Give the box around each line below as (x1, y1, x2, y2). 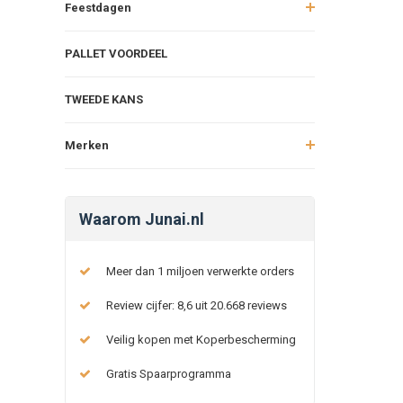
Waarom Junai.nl (79, 209, 204, 228)
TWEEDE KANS (65, 92, 143, 106)
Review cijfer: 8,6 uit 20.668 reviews (106, 298, 287, 312)
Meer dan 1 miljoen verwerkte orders (106, 264, 294, 278)
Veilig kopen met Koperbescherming (106, 332, 296, 346)
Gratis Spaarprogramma (106, 366, 231, 381)
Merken (65, 138, 109, 152)
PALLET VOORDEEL (65, 46, 167, 60)
